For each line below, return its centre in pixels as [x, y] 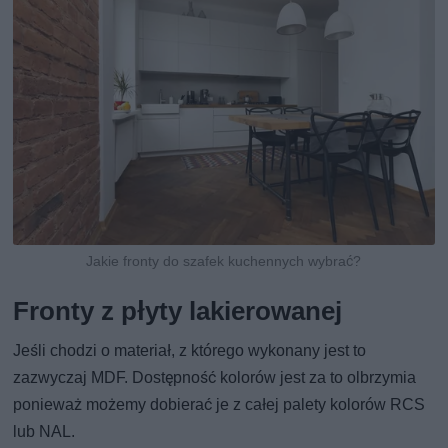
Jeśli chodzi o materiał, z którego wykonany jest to [190, 351]
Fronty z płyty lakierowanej [178, 311]
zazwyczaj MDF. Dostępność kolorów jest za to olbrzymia [215, 378]
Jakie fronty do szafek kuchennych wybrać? [224, 261]
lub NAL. [44, 432]
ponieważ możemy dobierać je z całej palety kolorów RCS [219, 405]
